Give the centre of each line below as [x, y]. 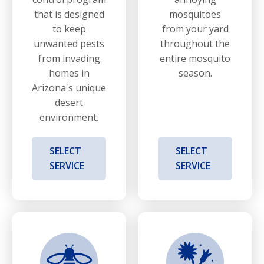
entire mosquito [195, 58]
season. [195, 73]
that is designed [69, 14]
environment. [69, 117]
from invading [69, 58]
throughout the [195, 43]
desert [69, 102]
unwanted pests [69, 43]
